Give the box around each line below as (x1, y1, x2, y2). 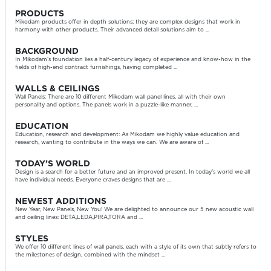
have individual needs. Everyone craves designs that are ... (15, 177, 171, 183)
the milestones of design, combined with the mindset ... (15, 252, 165, 258)
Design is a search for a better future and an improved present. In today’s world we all (15, 169, 250, 175)
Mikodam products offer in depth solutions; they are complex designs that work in (15, 19, 240, 25)
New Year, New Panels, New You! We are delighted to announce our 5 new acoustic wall (15, 207, 253, 213)
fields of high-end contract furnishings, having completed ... (15, 65, 177, 71)
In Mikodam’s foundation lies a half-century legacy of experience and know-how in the (15, 57, 250, 63)
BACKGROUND (15, 46, 79, 56)
